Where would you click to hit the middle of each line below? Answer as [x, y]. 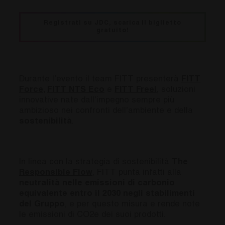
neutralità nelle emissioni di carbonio [97, 183]
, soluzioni [176, 90]
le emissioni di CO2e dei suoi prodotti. [92, 215]
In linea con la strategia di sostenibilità [95, 162]
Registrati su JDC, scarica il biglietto [113, 23]
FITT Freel [136, 90]
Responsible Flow [56, 173]
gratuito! [113, 30]
